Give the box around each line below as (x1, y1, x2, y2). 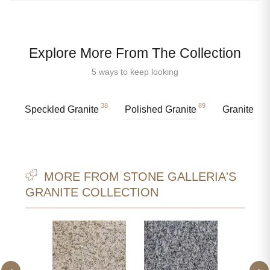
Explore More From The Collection (29, 45, 241, 61)
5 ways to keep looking (92, 66, 178, 77)
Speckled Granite (25, 104, 99, 115)
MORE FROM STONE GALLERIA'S (40, 169, 236, 183)
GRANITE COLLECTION (25, 185, 159, 199)
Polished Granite (125, 104, 196, 115)
